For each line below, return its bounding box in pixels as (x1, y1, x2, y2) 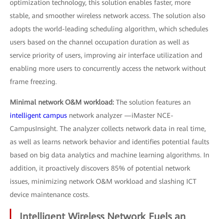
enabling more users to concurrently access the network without (10, 65, 206, 72)
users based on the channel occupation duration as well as (10, 38, 189, 46)
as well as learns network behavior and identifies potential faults (10, 138, 209, 146)
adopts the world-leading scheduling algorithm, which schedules (10, 25, 208, 33)
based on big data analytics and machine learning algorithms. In (10, 151, 209, 159)
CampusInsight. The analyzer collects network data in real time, (10, 125, 206, 132)
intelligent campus (10, 111, 67, 119)
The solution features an (116, 98, 191, 106)
